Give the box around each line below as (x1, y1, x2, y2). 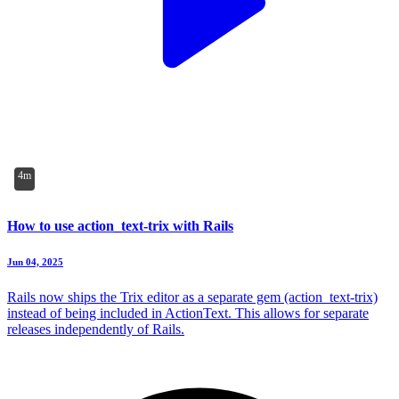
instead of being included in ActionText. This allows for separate (7, 305, 369, 321)
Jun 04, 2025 (7, 256, 63, 267)
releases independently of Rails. (7, 321, 184, 337)
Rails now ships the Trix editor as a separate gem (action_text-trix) (7, 289, 378, 305)
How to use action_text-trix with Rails (7, 217, 233, 233)
